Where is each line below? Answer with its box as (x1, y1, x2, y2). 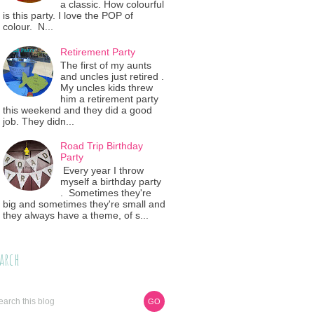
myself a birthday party (60, 176, 162, 188)
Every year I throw (60, 165, 144, 177)
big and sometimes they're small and (2, 198, 165, 210)
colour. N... (2, 21, 53, 33)
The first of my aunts (60, 59, 152, 71)
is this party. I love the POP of (2, 10, 133, 22)
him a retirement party (60, 93, 159, 104)
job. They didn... (2, 115, 74, 127)
